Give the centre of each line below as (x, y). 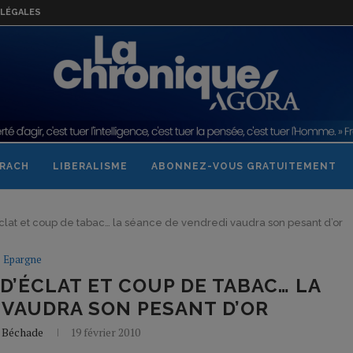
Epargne (23, 260)
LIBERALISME (90, 167)
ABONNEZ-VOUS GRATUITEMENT (244, 167)
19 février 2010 (106, 333)
